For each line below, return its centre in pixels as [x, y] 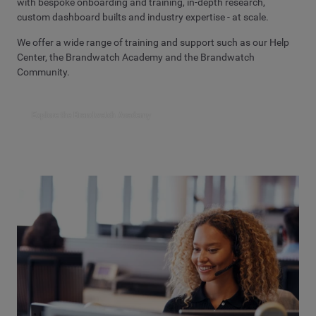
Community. [43, 72]
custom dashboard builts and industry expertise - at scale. [143, 17]
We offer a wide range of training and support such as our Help [153, 43]
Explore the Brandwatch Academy [91, 115]
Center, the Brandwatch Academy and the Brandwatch [136, 57]
